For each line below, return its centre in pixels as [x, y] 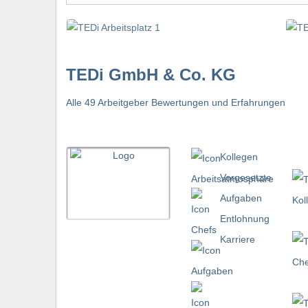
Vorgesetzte [246, 178]
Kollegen [239, 157]
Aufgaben [241, 198]
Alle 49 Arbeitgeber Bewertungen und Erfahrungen [176, 103]
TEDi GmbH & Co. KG [151, 75]
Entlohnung [245, 219]
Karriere [238, 240]
